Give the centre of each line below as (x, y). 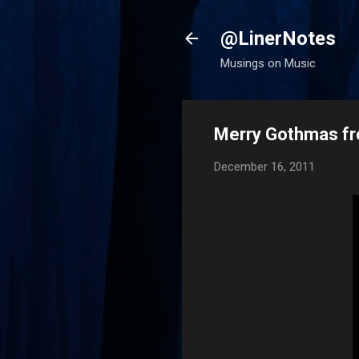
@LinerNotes (278, 38)
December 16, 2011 (264, 167)
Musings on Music (268, 63)
